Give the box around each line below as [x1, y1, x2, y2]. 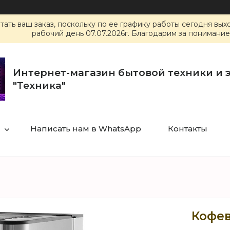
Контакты [167, 124, 207, 133]
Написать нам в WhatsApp [30, 124, 141, 133]
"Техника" [13, 80, 66, 91]
